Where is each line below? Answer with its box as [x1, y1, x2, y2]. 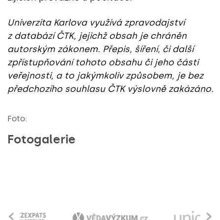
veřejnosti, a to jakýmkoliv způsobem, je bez [7, 70, 203, 81]
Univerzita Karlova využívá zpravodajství [7, 17, 185, 28]
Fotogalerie [7, 132, 76, 146]
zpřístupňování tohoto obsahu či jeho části [7, 57, 198, 68]
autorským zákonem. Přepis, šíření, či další [7, 44, 193, 55]
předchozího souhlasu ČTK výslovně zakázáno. [7, 83, 214, 94]
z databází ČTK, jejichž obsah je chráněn [7, 30, 187, 41]
